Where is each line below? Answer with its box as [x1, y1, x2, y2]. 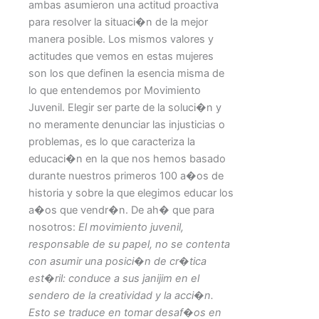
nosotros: [28, 221, 78, 234]
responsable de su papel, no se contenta [28, 238, 230, 251]
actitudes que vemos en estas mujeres [28, 50, 214, 63]
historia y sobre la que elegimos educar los [28, 187, 234, 200]
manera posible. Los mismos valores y [28, 33, 214, 46]
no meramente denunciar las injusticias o [28, 118, 225, 132]
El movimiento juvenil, [78, 221, 184, 234]
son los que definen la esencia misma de [28, 67, 224, 80]
